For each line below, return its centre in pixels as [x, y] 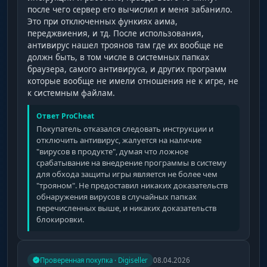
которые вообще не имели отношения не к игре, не [133, 81]
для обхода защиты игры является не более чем [127, 174]
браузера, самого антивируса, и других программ [127, 69]
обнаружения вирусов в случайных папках [117, 196]
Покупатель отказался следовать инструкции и [125, 128]
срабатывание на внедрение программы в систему [131, 162]
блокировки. [60, 219]
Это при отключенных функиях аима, [103, 21]
